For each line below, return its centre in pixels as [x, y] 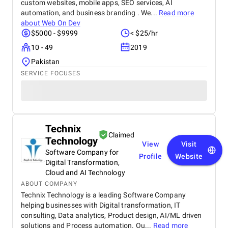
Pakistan [46, 62]
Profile [150, 156]
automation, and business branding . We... [90, 13]
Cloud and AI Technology [85, 173]
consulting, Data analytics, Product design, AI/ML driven [111, 215]
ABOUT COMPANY [49, 184]
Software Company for [82, 152]
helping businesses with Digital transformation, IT [101, 205]
